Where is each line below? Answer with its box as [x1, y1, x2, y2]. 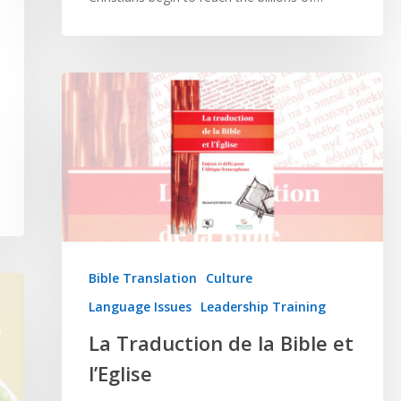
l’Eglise [88, 359, 152, 387]
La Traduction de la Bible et [88, 328, 354, 356]
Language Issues [88, 297, 192, 315]
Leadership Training [200, 297, 326, 315]
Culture [205, 269, 252, 286]
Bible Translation [88, 269, 197, 286]
